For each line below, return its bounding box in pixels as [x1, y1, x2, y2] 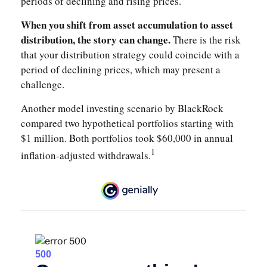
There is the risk [173, 33, 241, 47]
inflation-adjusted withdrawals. [21, 148, 151, 162]
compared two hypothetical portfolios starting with [21, 116, 234, 131]
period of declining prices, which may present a [21, 63, 221, 77]
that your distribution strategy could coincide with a [21, 48, 240, 62]
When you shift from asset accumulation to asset [21, 17, 233, 33]
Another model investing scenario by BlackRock [21, 101, 223, 116]
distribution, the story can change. [21, 32, 173, 48]
